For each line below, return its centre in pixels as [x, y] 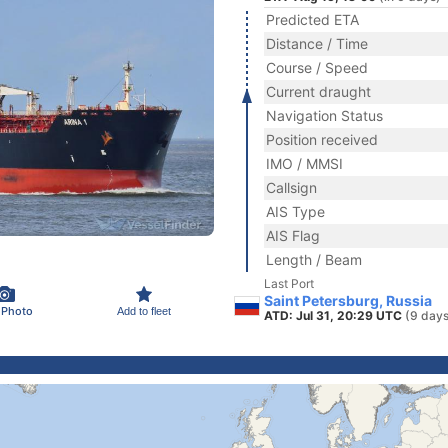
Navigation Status [324, 115]
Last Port [289, 283]
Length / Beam [314, 259]
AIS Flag [293, 235]
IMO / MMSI [304, 163]
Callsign [291, 187]
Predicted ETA [312, 19]
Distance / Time [317, 43]
